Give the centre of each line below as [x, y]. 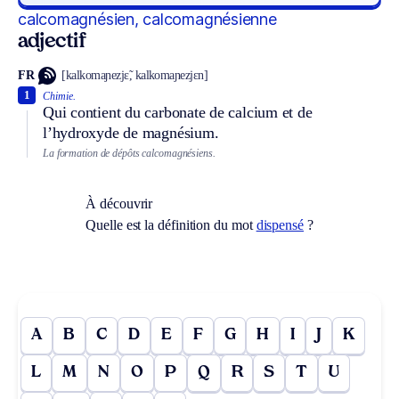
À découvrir [119, 204]
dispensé [280, 225]
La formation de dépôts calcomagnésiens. [129, 153]
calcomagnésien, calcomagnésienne [147, 19]
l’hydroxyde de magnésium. [131, 132]
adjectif [52, 42]
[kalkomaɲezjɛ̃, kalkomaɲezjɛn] [135, 76]
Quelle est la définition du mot [171, 225]
